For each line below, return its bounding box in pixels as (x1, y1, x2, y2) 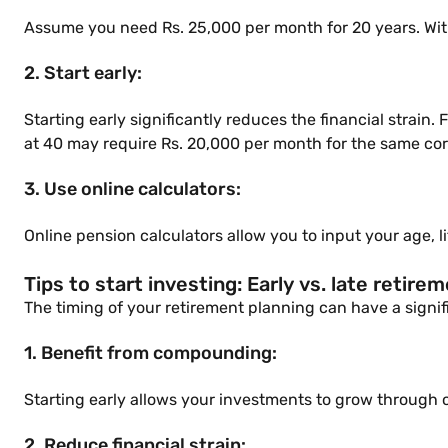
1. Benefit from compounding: (24, 342, 277, 364)
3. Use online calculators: (24, 178, 241, 200)
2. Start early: (24, 62, 142, 84)
